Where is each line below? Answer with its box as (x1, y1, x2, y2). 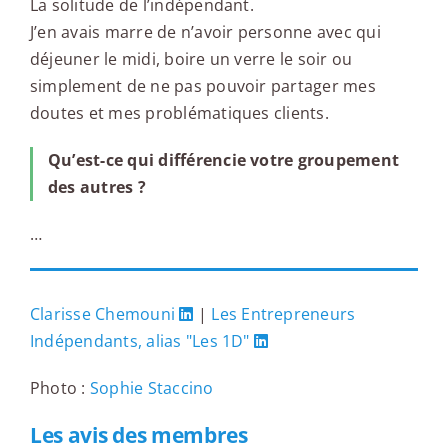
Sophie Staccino (89, 377, 214, 400)
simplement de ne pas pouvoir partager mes (29, 75, 376, 98)
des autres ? (47, 176, 146, 199)
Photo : (29, 377, 90, 400)
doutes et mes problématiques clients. (29, 102, 329, 125)
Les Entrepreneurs (211, 303, 356, 326)
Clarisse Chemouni (29, 303, 176, 326)
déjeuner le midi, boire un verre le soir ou (29, 48, 353, 71)
